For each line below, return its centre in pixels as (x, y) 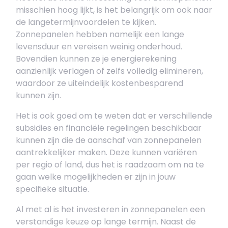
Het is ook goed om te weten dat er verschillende (114, 116)
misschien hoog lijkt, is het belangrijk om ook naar (114, 10)
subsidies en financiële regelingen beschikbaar (109, 128)
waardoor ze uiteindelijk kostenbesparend (99, 83)
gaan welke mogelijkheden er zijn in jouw (96, 177)
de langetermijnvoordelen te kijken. (86, 22)
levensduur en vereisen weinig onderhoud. (99, 47)
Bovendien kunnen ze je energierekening (96, 59)
